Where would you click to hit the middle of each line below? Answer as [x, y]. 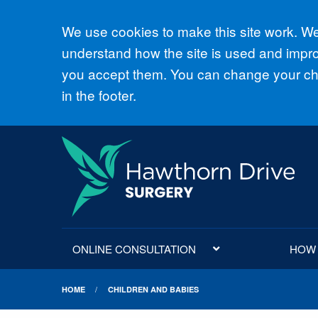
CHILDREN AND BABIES [153, 289]
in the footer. [99, 94]
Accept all [116, 34]
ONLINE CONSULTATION [135, 249]
